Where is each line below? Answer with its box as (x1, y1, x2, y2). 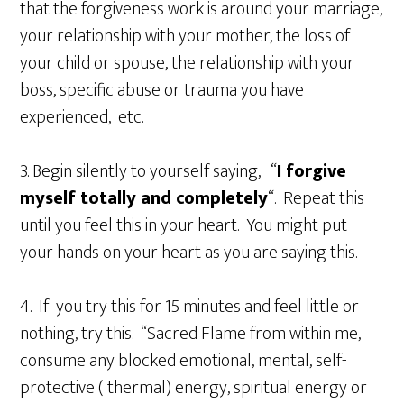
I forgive (277, 155, 347, 187)
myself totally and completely (20, 182, 269, 214)
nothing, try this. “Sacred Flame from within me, (20, 317, 362, 349)
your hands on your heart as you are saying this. (20, 236, 358, 268)
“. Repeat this (268, 182, 365, 214)
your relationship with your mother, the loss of (20, 20, 351, 51)
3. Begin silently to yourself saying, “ (20, 155, 278, 187)
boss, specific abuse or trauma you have (20, 74, 305, 106)
